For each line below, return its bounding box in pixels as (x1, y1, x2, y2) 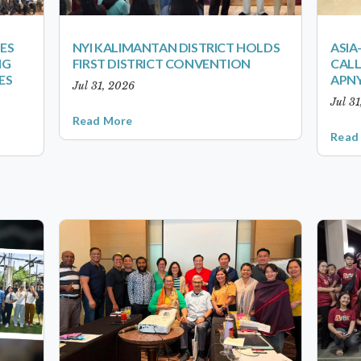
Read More (72, 113, 133, 127)
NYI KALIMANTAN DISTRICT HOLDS (72, 39, 280, 55)
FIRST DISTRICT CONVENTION (72, 55, 251, 71)
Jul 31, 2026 (72, 78, 135, 93)
